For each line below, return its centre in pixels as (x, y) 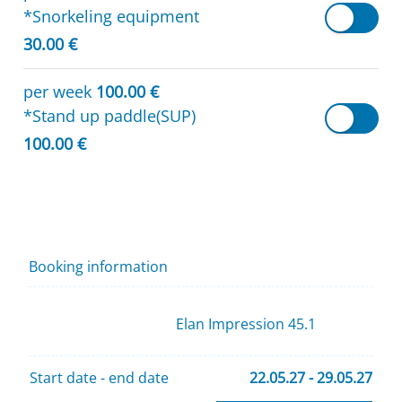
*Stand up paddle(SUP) (109, 116)
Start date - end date (99, 377)
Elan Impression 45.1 (246, 323)
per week (57, 92)
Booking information (98, 267)
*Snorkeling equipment (111, 16)
